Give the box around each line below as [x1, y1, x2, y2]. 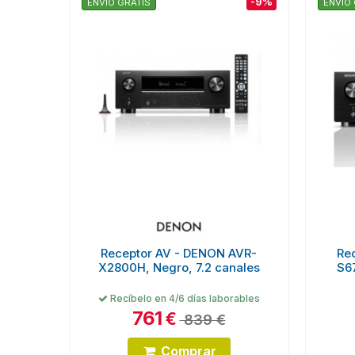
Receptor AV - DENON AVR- [101, 245, 258, 261]
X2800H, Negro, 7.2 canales [97, 259, 260, 275]
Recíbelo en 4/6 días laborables [107, 292, 260, 304]
